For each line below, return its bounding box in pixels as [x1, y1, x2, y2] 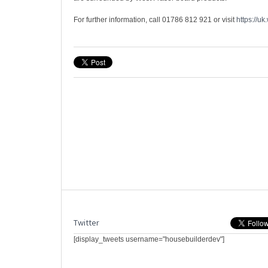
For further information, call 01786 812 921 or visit [74, 16, 236, 24]
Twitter [74, 217, 99, 229]
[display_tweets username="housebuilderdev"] [74, 235, 224, 244]
